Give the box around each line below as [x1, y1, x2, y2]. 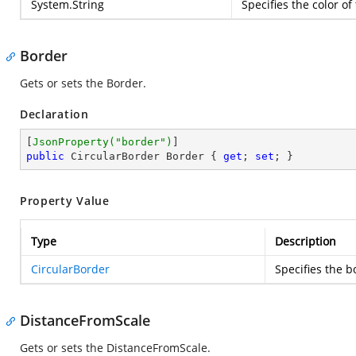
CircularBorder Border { [64, 150, 223, 162]
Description [275, 234, 336, 249]
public [26, 150, 64, 162]
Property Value [20, 193, 110, 208]
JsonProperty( [33, 136, 115, 148]
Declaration [20, 106, 89, 122]
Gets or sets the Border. [20, 75, 146, 91]
